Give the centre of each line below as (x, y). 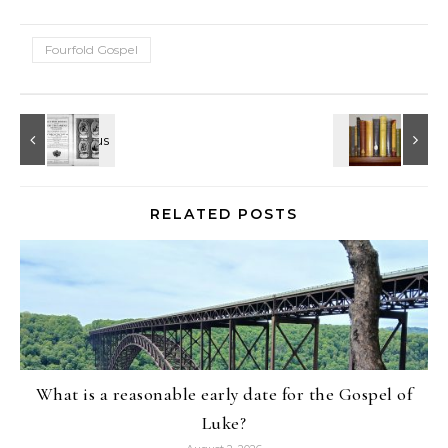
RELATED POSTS (224, 214)
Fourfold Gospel (91, 50)
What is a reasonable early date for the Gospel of (224, 394)
